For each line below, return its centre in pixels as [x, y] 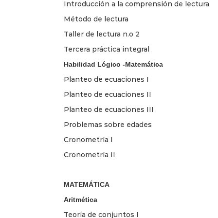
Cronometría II [90, 154]
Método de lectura [96, 19]
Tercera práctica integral [107, 49]
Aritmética [81, 199]
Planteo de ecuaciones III [109, 109]
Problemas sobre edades [108, 124]
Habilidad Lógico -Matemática [113, 64]
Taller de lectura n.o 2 [102, 34]
